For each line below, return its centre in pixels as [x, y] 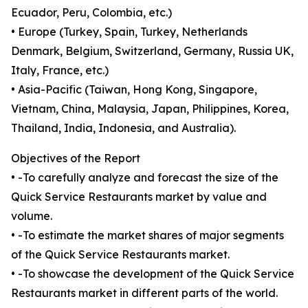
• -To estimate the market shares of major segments [147, 235]
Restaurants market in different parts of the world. [144, 293]
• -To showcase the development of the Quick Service [153, 274]
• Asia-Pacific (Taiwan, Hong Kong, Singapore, [134, 90]
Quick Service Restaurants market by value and [139, 197]
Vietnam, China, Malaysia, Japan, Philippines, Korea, [150, 109]
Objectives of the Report [76, 158]
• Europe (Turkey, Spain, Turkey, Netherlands [129, 32]
